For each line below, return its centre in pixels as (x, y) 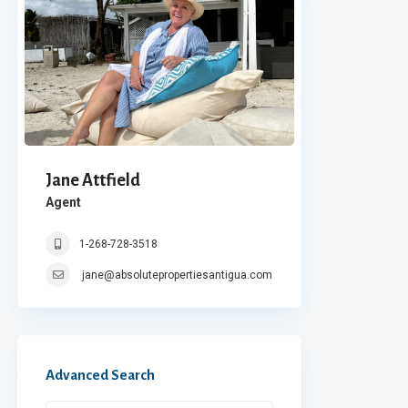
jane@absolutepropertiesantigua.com (177, 275)
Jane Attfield (93, 180)
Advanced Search (100, 374)
